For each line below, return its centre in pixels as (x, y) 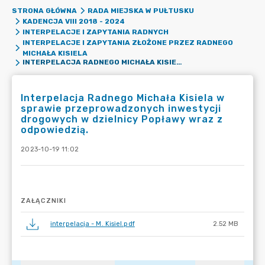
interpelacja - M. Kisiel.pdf (93, 224)
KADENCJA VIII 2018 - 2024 (73, 21)
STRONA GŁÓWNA (44, 11)
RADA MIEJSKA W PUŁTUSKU (140, 11)
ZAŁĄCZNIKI (43, 201)
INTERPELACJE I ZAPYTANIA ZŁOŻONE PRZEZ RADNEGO (127, 43)
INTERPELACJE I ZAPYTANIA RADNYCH (95, 32)
